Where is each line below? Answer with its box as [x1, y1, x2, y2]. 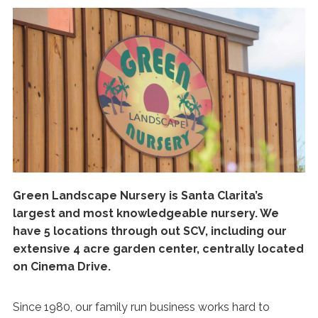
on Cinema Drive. [13, 259, 111, 273]
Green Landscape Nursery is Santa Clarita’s [13, 188, 263, 202]
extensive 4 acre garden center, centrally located [13, 241, 304, 256]
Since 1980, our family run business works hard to [13, 300, 270, 314]
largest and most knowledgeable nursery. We [13, 206, 279, 220]
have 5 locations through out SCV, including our [13, 224, 287, 238]
